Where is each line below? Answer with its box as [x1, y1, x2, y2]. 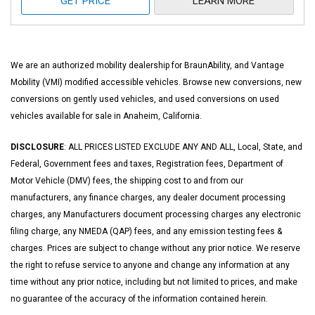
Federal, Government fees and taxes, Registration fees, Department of [11, 159, 283, 169]
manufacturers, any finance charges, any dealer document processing [11, 193, 285, 202]
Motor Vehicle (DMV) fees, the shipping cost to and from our [11, 176, 243, 186]
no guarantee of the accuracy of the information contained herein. [11, 294, 268, 304]
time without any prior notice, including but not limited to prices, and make [11, 277, 297, 287]
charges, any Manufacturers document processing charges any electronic [11, 210, 301, 219]
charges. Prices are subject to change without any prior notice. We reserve [11, 243, 300, 253]
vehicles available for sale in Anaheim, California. [11, 111, 202, 121]
